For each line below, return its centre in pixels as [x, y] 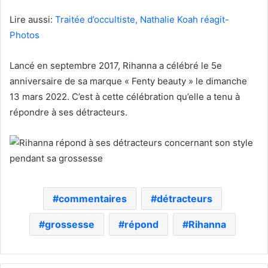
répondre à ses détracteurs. [68, 112]
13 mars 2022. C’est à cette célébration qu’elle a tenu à [125, 96]
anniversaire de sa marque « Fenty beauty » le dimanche [128, 81]
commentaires [93, 198]
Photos [25, 35]
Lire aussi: [32, 19]
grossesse [70, 224]
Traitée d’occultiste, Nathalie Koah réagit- [142, 19]
